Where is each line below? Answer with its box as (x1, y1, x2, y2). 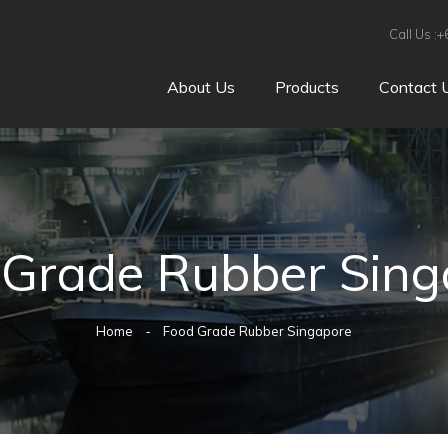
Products (274, 77, 339, 98)
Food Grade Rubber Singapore (163, 323, 352, 339)
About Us (166, 77, 235, 98)
